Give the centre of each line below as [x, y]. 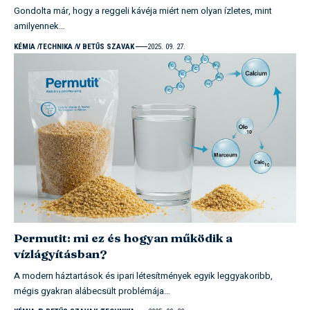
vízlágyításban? [61, 253]
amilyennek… [39, 26]
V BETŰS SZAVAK [105, 46]
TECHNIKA [55, 46]
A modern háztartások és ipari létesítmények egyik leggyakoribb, [143, 275]
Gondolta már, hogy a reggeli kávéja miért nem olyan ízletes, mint [143, 10]
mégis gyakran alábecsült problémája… [92, 291]
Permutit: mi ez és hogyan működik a [123, 237]
